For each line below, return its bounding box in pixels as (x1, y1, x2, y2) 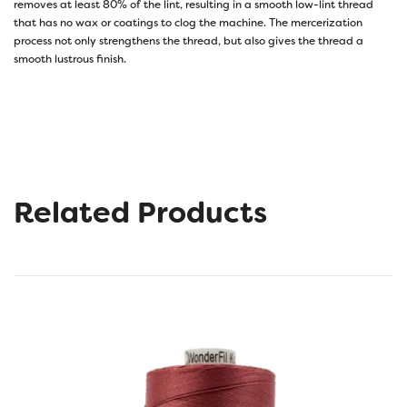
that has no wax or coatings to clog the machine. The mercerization (14, 15, 362, 30)
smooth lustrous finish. (14, 51, 126, 66)
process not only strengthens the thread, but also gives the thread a (14, 33, 363, 48)
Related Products (14, 193, 267, 232)
